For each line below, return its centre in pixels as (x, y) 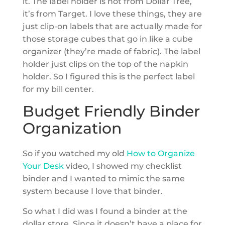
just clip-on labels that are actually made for (112, 26)
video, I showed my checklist (123, 166)
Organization (72, 128)
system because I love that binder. (92, 191)
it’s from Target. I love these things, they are (112, 14)
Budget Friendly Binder (111, 111)
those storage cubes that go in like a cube (107, 39)
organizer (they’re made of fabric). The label (111, 51)
